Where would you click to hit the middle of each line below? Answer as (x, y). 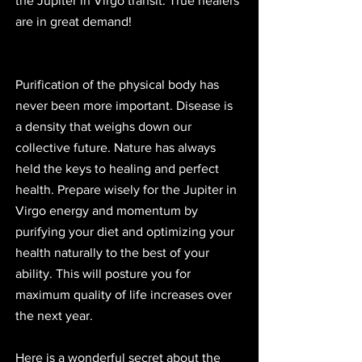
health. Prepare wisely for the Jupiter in (128, 190)
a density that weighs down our (105, 127)
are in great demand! (74, 22)
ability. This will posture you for (105, 274)
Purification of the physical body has (119, 85)
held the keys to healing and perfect (119, 169)
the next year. (57, 316)
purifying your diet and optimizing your (126, 232)
